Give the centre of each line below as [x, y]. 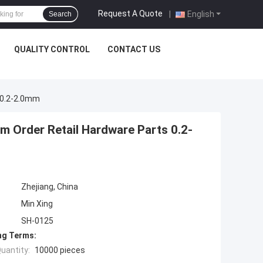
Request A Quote [130, 13]
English [201, 14]
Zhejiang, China [50, 187]
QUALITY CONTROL [52, 49]
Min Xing [37, 204]
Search [60, 14]
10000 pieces [60, 250]
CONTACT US [134, 49]
